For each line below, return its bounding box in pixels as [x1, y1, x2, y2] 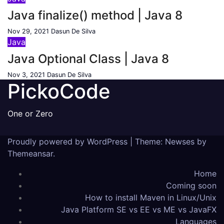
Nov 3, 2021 [7, 71, 45, 78]
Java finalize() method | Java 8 [7, 8, 182, 22]
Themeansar [7, 148, 53, 158]
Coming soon [166, 180, 216, 190]
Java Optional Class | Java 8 [7, 51, 169, 66]
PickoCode [7, 79, 110, 103]
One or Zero [7, 108, 53, 118]
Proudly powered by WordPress [7, 136, 130, 146]
